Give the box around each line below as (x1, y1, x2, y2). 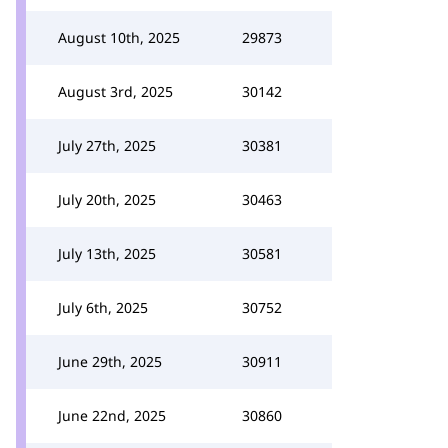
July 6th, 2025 (58, 298, 148, 317)
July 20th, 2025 (58, 190, 156, 209)
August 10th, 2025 (58, 28, 180, 47)
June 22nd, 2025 (58, 406, 166, 425)
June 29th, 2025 (58, 352, 162, 371)
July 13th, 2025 (58, 244, 156, 263)
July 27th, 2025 (58, 136, 156, 155)
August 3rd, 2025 (58, 82, 173, 101)
